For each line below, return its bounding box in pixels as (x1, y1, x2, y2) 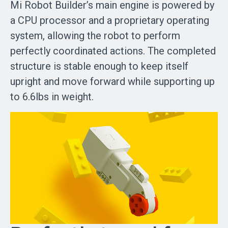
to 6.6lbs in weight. (10, 90, 94, 103)
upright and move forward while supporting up (10, 75, 215, 88)
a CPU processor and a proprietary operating (10, 14, 209, 26)
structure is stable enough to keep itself (10, 60, 188, 72)
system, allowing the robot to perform (10, 29, 180, 42)
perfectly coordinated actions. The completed (10, 44, 216, 57)
